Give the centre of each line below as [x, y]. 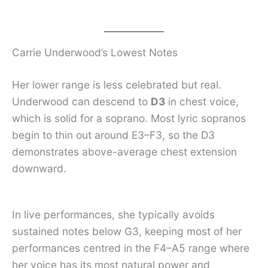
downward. [39, 169]
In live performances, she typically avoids [113, 214]
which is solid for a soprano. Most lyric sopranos [129, 118]
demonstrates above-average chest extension [124, 152]
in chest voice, [202, 102]
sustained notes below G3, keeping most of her [127, 231]
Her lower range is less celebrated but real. [117, 85]
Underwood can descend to [81, 102]
